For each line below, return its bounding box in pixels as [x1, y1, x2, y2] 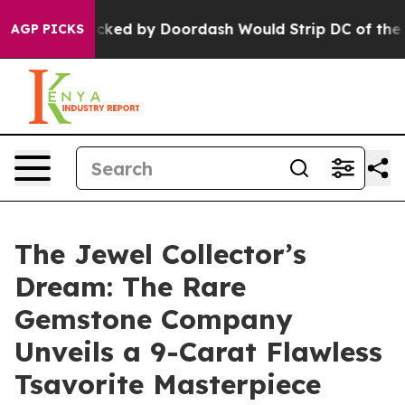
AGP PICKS [11, 21, 84, 37]
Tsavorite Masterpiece [14, 367, 321, 401]
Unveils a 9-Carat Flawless [14, 334, 382, 369]
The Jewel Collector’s [14, 237, 306, 271]
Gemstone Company [14, 302, 293, 336]
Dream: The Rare [14, 269, 246, 304]
